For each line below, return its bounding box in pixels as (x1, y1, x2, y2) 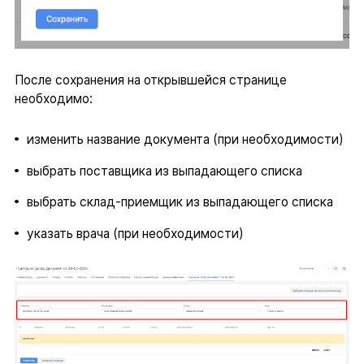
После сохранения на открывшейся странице (14, 72, 287, 89)
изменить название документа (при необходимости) (26, 132, 344, 148)
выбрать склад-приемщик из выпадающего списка (26, 194, 333, 210)
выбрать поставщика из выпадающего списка (26, 162, 302, 179)
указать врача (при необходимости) (26, 226, 244, 241)
